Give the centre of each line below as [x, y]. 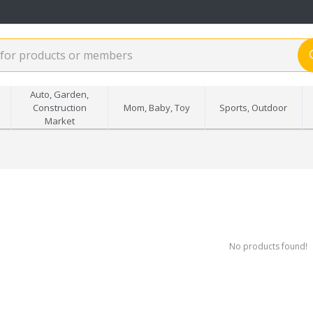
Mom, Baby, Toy [156, 107]
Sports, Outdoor [254, 107]
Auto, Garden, [60, 94]
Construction [59, 107]
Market [59, 121]
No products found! [268, 246]
